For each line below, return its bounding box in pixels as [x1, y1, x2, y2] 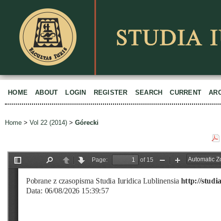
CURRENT [170, 89, 202, 96]
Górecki [75, 119, 99, 127]
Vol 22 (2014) [30, 119, 67, 127]
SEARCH [135, 89, 163, 96]
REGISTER [93, 89, 128, 96]
